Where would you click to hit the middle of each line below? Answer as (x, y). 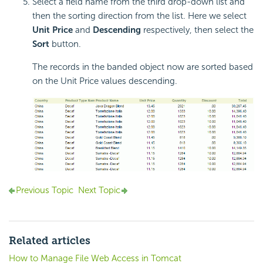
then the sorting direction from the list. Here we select (139, 16)
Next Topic (99, 190)
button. (65, 44)
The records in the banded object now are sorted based (143, 67)
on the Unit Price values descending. (105, 81)
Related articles (50, 241)
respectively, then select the (197, 30)
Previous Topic (45, 190)
